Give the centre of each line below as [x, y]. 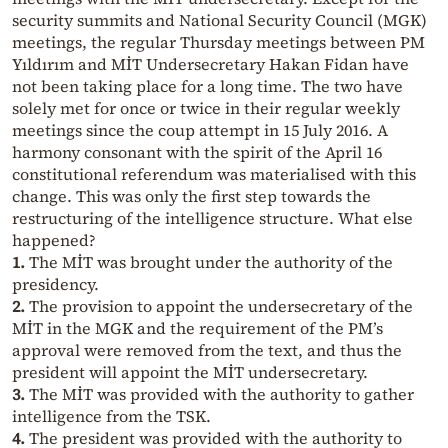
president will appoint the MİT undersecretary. [190, 371]
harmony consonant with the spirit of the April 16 [197, 151]
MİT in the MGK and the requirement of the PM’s [197, 327]
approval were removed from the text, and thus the [207, 349]
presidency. [55, 283]
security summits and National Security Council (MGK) [219, 19]
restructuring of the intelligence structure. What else [212, 217]
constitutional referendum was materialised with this [214, 173]
